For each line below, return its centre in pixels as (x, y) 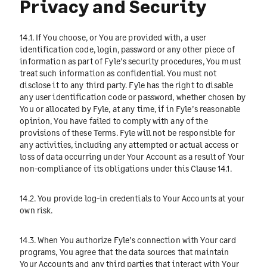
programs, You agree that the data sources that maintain (125, 252)
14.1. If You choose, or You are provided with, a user (113, 37)
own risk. (36, 210)
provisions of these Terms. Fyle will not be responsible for (127, 132)
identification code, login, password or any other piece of (127, 49)
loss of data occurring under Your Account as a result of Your (132, 156)
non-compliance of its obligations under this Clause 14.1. (126, 168)
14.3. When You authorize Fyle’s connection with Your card (128, 240)
